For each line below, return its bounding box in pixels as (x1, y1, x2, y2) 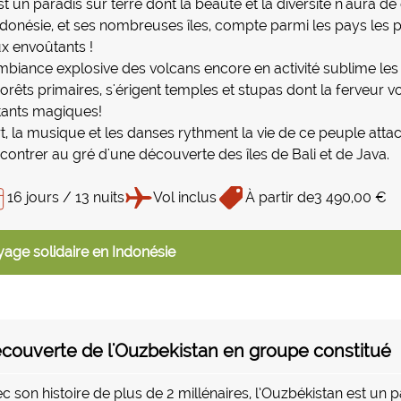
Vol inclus (153, 189, 217, 206)
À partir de (245, 189, 314, 206)
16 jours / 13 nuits (7, 189, 124, 206)
